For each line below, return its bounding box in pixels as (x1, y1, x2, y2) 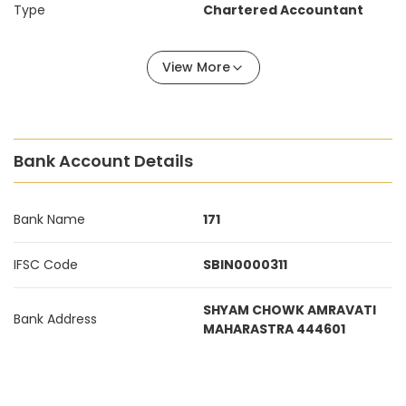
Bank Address (14, 310, 97, 328)
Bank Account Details (14, 150, 193, 172)
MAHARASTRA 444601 (203, 320, 345, 338)
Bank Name (14, 210, 85, 228)
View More (161, 58, 230, 76)
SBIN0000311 (203, 256, 287, 274)
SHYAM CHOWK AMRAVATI (203, 301, 376, 319)
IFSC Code (14, 256, 78, 274)
